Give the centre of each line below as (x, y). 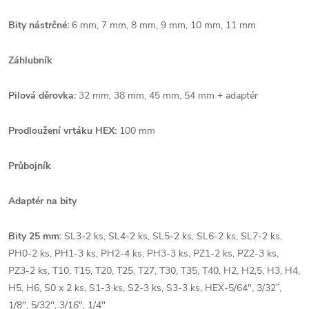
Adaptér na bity (42, 201)
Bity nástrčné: (40, 25)
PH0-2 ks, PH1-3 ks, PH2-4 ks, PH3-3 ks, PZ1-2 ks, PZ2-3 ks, (143, 253)
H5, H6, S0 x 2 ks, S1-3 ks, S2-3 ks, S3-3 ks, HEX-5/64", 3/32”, (145, 288)
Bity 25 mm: (36, 236)
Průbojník (30, 166)
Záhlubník (30, 60)
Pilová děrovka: (43, 95)
